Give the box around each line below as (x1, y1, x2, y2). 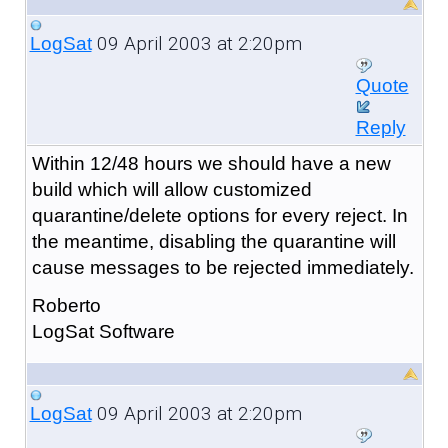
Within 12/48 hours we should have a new (31, 152, 391, 174)
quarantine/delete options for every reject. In (31, 204, 408, 226)
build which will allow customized (31, 178, 312, 200)
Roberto (31, 294, 101, 316)
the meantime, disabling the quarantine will (31, 230, 396, 252)
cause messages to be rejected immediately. (31, 256, 414, 278)
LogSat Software (31, 320, 175, 342)
